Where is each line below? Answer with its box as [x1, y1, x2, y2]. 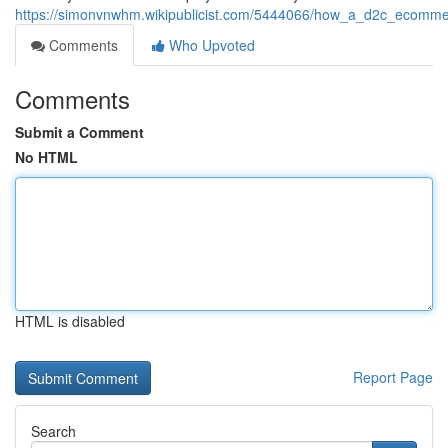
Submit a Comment [15, 122, 144, 142]
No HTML [15, 147, 78, 167]
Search [31, 421, 76, 441]
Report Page [353, 367, 433, 387]
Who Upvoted [165, 35, 255, 55]
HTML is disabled [15, 311, 125, 331]
